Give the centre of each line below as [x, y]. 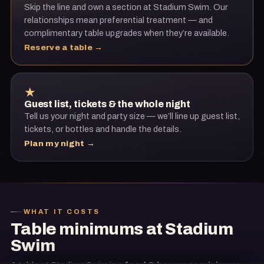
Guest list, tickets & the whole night [107, 104]
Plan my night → [59, 143]
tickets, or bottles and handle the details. [103, 129]
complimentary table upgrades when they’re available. [126, 33]
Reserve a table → [63, 47]
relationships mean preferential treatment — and [118, 20]
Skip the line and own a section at [88, 7]
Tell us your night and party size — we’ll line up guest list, [132, 116]
